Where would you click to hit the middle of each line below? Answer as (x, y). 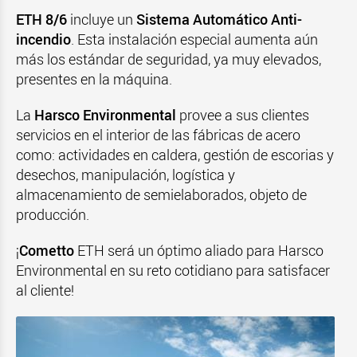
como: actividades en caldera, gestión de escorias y (175, 155)
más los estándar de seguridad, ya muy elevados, (169, 59)
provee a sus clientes (243, 115)
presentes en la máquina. (94, 79)
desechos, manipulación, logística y (126, 175)
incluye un (102, 19)
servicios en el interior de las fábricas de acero (158, 135)
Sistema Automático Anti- (219, 19)
